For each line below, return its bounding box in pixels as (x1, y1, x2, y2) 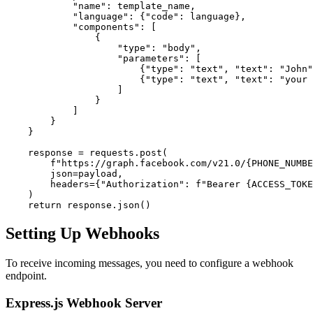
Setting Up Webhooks (6, 224, 159, 243)
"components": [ (6, 22, 156, 33)
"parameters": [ (6, 53, 201, 64)
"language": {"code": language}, (6, 11, 246, 22)
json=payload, (6, 168, 123, 180)
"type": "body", (6, 43, 201, 54)
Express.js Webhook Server (6, 296, 162, 310)
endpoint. (6, 270, 47, 282)
